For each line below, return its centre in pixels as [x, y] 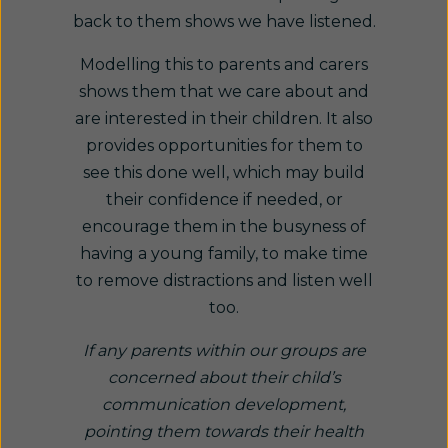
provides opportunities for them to [224, 145]
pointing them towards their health [224, 431]
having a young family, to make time [224, 253]
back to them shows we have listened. [224, 21]
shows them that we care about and [224, 91]
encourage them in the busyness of [224, 226]
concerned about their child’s [224, 377]
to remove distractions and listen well [224, 280]
